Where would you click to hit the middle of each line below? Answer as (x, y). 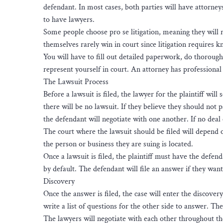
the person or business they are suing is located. (119, 144)
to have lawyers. (70, 19)
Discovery (59, 181)
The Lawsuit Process (76, 82)
